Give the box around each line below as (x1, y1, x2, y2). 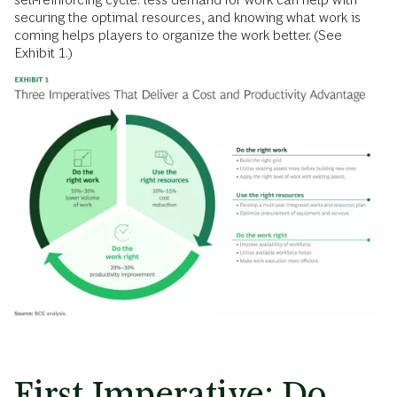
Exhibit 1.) (14, 45, 73, 61)
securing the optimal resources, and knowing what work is (14, 10, 361, 26)
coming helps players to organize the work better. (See (14, 27, 342, 43)
